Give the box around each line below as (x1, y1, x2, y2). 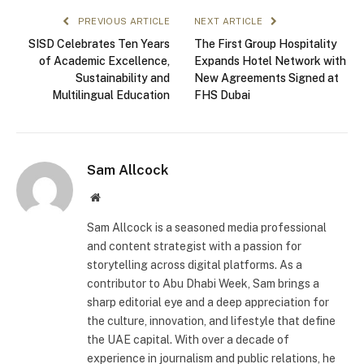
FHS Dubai (194, 88, 250, 102)
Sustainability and (76, 71, 170, 84)
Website (99, 190, 136, 202)
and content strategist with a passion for (87, 239, 301, 253)
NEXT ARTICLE (194, 15, 266, 26)
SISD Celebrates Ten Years (28, 37, 170, 50)
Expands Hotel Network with (194, 54, 346, 67)
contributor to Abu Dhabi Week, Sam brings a (87, 276, 319, 290)
